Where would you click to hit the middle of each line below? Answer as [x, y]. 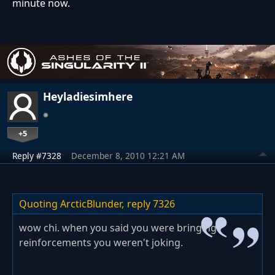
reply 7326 [151, 204]
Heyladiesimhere [88, 97]
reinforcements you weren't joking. [101, 243]
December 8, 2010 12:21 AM [128, 156]
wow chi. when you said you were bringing [118, 228]
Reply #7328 [37, 156]
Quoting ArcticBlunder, [72, 204]
